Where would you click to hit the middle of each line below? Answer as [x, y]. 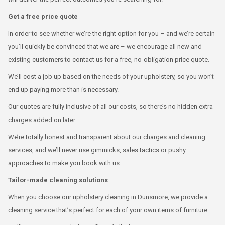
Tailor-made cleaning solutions [58, 180]
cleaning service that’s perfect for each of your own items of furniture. [108, 210]
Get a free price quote [43, 16]
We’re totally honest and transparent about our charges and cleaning [107, 137]
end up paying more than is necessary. [63, 90]
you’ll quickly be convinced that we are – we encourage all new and [105, 46]
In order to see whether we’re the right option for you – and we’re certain [111, 33]
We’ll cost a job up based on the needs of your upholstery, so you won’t [111, 77]
